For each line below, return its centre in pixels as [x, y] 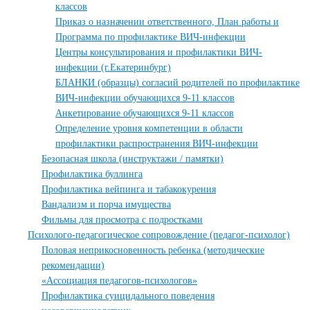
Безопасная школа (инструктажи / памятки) [133, 159]
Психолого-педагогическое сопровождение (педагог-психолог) [159, 235]
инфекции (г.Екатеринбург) [113, 67]
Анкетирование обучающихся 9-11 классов [145, 113]
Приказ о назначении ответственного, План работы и [167, 22]
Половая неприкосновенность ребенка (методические [153, 250]
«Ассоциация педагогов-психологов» [119, 281]
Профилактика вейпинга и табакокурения [129, 189]
